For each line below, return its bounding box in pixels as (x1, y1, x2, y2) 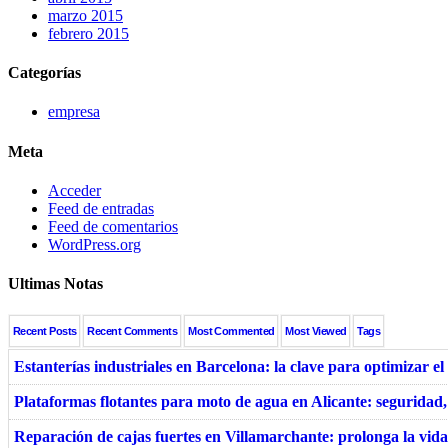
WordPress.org (48, 235, 141, 253)
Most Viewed (285, 325, 347, 338)
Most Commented (188, 325, 275, 338)
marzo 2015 (48, 6, 123, 24)
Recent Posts (13, 325, 77, 338)
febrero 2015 (48, 24, 129, 42)
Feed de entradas (48, 199, 154, 217)
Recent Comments (87, 325, 178, 338)
